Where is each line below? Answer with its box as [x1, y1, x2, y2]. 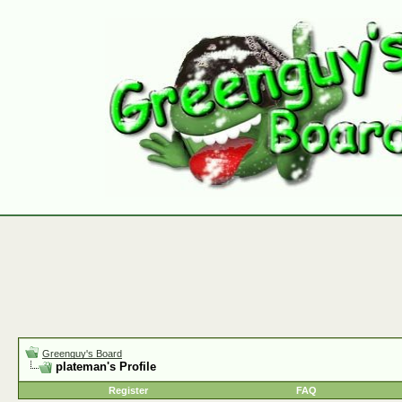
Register [109, 385, 148, 396]
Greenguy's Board [42, 348, 122, 359]
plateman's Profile [56, 360, 156, 373]
